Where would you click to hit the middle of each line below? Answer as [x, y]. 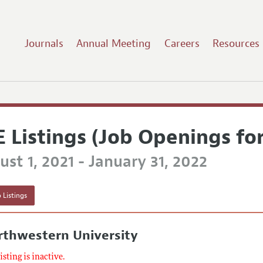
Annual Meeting [114, 43]
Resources [236, 43]
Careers [182, 43]
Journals [44, 43]
